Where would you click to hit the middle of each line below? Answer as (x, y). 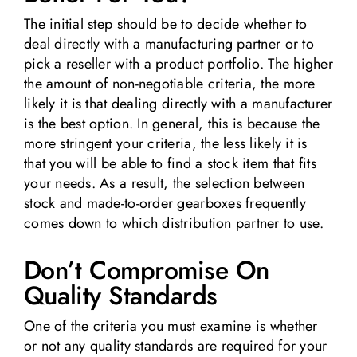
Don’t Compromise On (146, 270)
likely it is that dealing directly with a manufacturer (178, 103)
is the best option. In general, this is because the (172, 123)
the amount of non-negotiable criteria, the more (169, 83)
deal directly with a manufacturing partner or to (169, 43)
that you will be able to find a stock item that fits (170, 163)
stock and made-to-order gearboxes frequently (165, 203)
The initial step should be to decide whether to (165, 24)
